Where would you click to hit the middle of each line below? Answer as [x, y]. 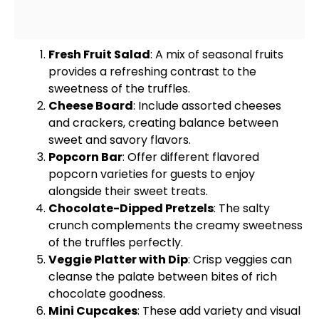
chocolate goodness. [107, 294]
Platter [115, 260]
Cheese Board [91, 106]
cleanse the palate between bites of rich [163, 277]
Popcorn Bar [85, 157]
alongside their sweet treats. [128, 191]
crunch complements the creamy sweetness [176, 225]
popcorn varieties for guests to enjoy [152, 174]
